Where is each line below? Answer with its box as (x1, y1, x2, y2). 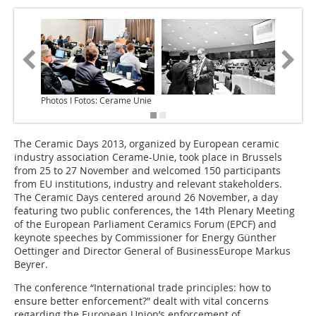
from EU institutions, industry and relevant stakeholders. (14, 177, 282, 191)
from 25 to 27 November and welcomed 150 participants (14, 164, 281, 178)
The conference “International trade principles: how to (14, 281, 271, 295)
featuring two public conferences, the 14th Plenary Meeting (14, 204, 295, 218)
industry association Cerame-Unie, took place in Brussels (14, 150, 282, 164)
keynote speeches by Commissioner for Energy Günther (14, 231, 276, 245)
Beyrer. (14, 257, 48, 272)
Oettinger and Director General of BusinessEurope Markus (14, 244, 291, 258)
